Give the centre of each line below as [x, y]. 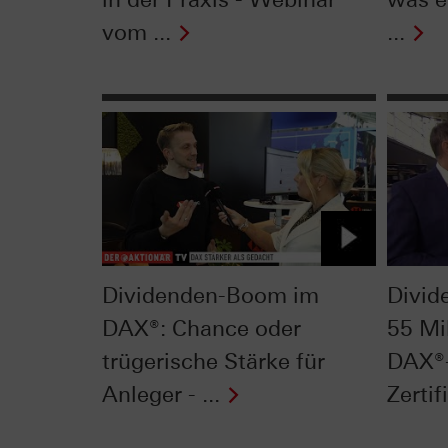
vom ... [136, 33]
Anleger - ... [161, 394]
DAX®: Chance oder [201, 328]
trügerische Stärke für [213, 361]
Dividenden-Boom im [210, 295]
